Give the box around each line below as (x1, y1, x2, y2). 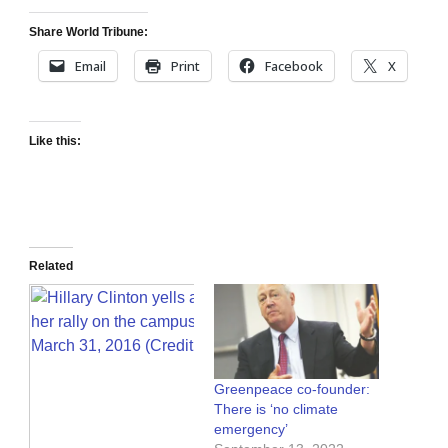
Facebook (265, 57, 323, 76)
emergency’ (214, 420, 288, 437)
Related (29, 259, 73, 274)
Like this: (29, 134, 81, 149)
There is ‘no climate (214, 400, 338, 417)
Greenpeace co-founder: (214, 380, 370, 397)
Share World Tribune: (29, 25, 148, 40)
